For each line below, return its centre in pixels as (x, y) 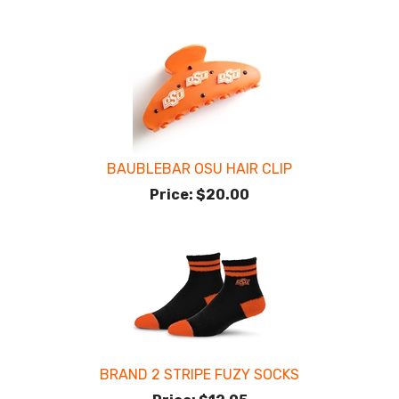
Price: (171, 195)
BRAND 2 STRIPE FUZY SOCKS (199, 375)
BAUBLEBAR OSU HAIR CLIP (199, 169)
